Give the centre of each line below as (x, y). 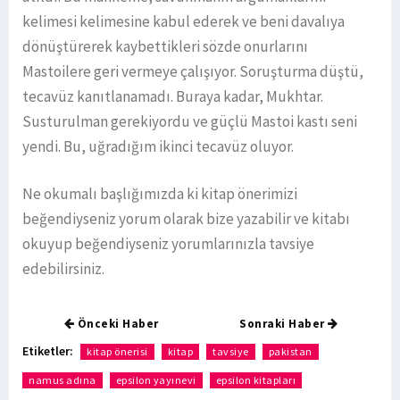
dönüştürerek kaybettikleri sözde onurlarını (165, 47)
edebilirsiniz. (63, 269)
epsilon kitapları (255, 380)
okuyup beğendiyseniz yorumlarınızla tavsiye (168, 244)
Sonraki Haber (284, 324)
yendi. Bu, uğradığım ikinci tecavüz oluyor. (158, 147)
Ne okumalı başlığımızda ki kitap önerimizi (160, 194)
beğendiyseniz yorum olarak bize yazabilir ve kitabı (186, 219)
